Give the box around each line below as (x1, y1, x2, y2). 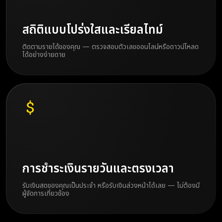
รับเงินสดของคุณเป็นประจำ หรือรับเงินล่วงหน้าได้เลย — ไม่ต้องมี (22, 180, 200, 191)
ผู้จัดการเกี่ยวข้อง (22, 188, 69, 199)
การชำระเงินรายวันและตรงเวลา (22, 160, 174, 178)
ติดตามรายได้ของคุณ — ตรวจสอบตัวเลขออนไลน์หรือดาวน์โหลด (22, 42, 199, 52)
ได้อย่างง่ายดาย (22, 50, 65, 60)
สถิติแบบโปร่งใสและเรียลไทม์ (22, 21, 163, 39)
